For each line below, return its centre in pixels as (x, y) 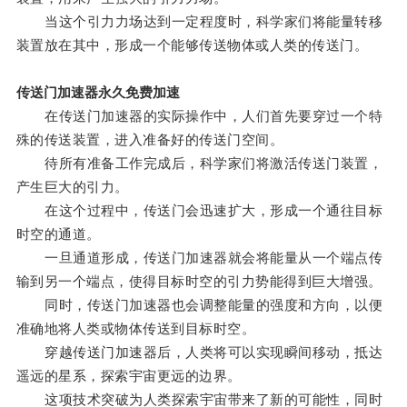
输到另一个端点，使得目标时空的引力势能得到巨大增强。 (199, 282)
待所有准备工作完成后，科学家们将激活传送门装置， (199, 164)
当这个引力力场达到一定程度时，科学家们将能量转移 (199, 22)
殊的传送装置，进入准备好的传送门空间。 (150, 140)
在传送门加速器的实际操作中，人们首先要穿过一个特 (199, 116)
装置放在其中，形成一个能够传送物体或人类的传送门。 (192, 45)
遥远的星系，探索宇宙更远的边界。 (129, 376)
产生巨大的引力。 (72, 187)
